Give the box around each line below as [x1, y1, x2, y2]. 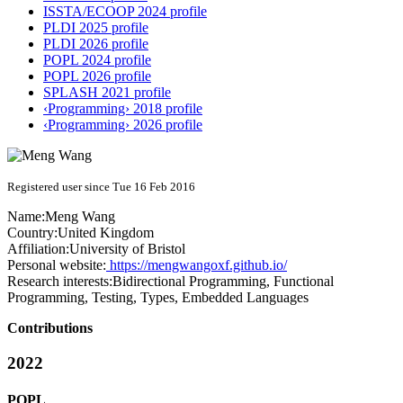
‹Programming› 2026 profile [43, 117, 202, 133]
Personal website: [7, 257, 106, 273]
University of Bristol [69, 241, 185, 257]
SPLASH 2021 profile [43, 85, 171, 101]
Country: [7, 225, 58, 241]
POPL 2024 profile [43, 52, 151, 68]
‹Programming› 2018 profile [43, 101, 202, 117]
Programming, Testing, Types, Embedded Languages [7, 290, 309, 306]
